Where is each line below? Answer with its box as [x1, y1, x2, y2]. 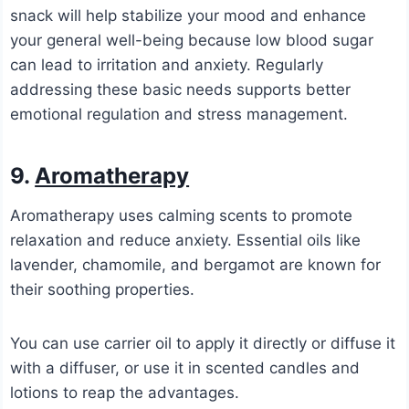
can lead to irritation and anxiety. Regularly [10, 56, 324, 75]
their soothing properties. [10, 280, 195, 299]
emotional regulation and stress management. [10, 105, 349, 124]
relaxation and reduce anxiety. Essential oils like [10, 231, 362, 250]
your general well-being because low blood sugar [10, 31, 374, 50]
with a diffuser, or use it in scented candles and [10, 359, 361, 378]
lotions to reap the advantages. [10, 383, 240, 403]
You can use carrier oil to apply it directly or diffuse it [10, 334, 396, 353]
